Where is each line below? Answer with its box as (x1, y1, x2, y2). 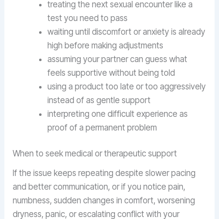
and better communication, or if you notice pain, (13, 182, 186, 192)
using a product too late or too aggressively (47, 81, 206, 91)
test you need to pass (47, 13, 128, 23)
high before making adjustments (47, 40, 164, 50)
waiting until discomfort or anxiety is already (47, 26, 206, 37)
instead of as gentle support (47, 95, 151, 105)
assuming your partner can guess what (47, 54, 188, 64)
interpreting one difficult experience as (47, 109, 188, 119)
